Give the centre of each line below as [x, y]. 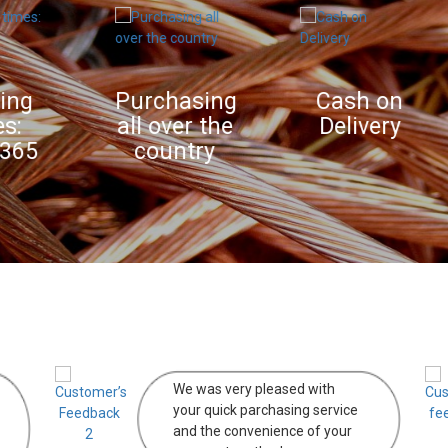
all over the [131, 127]
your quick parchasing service [265, 410]
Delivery [316, 127]
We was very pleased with [254, 389]
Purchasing [133, 102]
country [131, 152]
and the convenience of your [262, 431]
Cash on [316, 102]
